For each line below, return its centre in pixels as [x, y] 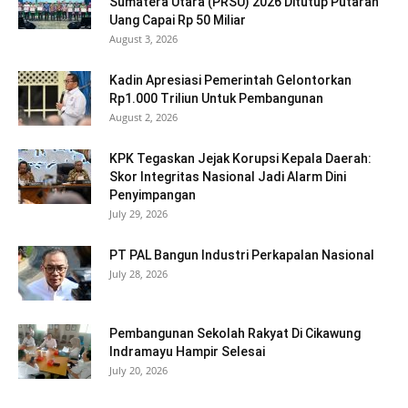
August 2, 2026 [143, 117]
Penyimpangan [153, 194]
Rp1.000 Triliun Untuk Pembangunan [216, 98]
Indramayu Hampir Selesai [187, 351]
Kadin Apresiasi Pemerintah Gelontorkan [230, 80]
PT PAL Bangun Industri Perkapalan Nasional [242, 255]
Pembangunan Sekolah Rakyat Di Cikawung [235, 333]
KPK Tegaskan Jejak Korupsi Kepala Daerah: [240, 158]
